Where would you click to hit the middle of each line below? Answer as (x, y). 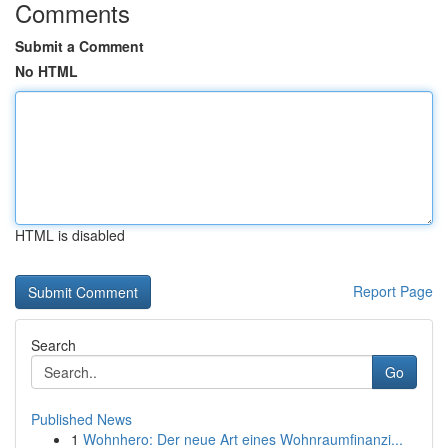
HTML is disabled (70, 235)
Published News (81, 419)
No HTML (46, 71)
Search (53, 345)
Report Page (393, 291)
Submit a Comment (79, 46)
